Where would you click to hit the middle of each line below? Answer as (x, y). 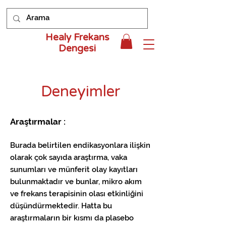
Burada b (26, 145)
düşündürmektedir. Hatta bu (61, 206)
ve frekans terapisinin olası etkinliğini (77, 194)
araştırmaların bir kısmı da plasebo (72, 218)
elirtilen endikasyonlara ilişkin (96, 145)
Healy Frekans (77, 37)
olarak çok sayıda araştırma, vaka (69, 157)
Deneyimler (81, 92)
